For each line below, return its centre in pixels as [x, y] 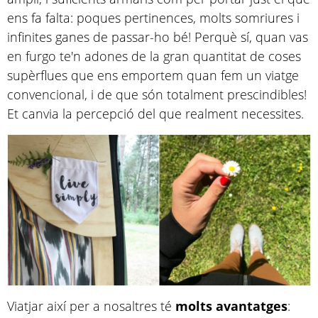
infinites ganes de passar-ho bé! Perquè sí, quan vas [158, 37]
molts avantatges [231, 306]
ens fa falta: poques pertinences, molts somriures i [153, 17]
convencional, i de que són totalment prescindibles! [157, 94]
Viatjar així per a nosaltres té [91, 306]
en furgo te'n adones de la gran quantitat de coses [154, 56]
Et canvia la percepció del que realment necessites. [155, 113]
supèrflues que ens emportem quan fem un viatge [153, 75]
